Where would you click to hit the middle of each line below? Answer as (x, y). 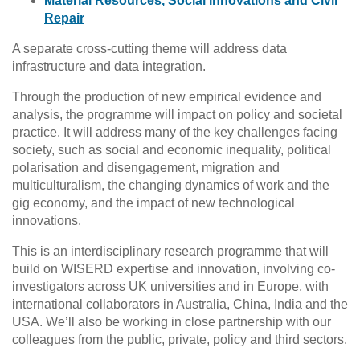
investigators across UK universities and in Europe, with (170, 287)
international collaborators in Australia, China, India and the (180, 305)
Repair (64, 18)
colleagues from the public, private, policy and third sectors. (180, 340)
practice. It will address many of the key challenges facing (175, 133)
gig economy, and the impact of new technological (153, 203)
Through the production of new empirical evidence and (167, 97)
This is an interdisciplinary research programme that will (170, 252)
